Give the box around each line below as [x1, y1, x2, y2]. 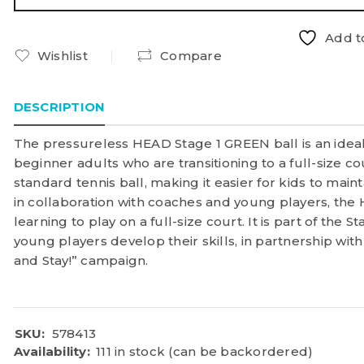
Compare [160, 48, 222, 63]
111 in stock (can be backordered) [96, 344, 314, 359]
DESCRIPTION [13, 99, 106, 115]
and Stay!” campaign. [13, 253, 149, 268]
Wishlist [37, 48, 88, 63]
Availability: [13, 344, 90, 359]
